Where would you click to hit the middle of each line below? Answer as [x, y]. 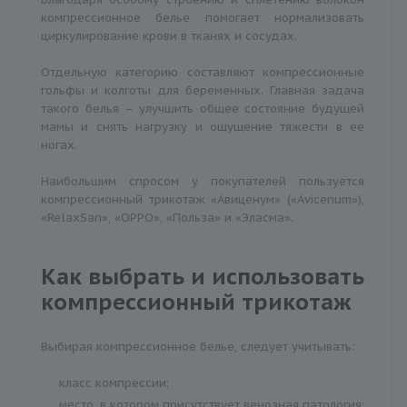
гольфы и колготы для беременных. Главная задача [203, 90]
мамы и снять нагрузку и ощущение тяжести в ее [203, 126]
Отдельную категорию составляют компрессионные [203, 72]
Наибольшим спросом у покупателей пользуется [203, 181]
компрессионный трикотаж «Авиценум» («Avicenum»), [203, 199]
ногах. [59, 144]
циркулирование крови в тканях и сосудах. [169, 35]
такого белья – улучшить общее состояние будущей [203, 108]
